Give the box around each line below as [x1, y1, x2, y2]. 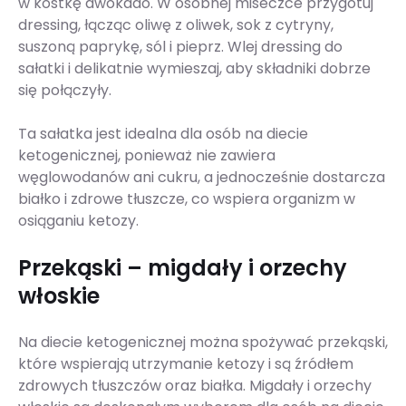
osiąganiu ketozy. [18, 210, 139, 232]
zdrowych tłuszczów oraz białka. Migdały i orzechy [18, 375, 372, 397]
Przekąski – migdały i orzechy [18, 253, 347, 284]
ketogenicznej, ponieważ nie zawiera [18, 145, 275, 167]
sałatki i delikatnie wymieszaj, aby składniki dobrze [18, 58, 371, 80]
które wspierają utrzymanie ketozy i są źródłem [18, 353, 353, 375]
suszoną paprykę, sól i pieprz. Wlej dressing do [18, 36, 343, 58]
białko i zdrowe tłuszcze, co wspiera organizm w [18, 188, 355, 210]
